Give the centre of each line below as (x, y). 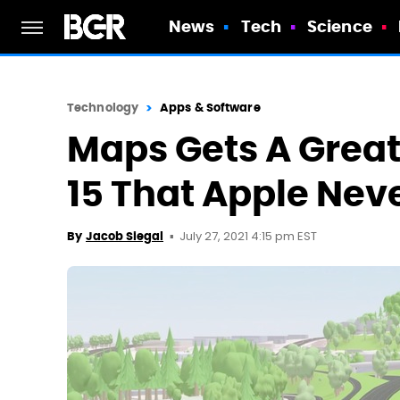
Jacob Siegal (125, 236)
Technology (103, 108)
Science (340, 26)
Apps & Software (210, 108)
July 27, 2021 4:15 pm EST (248, 237)
